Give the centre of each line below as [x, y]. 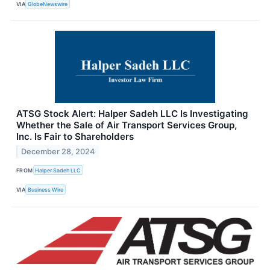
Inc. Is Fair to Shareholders [75, 137]
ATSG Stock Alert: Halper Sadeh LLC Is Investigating [132, 114]
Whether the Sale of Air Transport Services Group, [127, 125]
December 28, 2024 [58, 152]
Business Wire [46, 190]
